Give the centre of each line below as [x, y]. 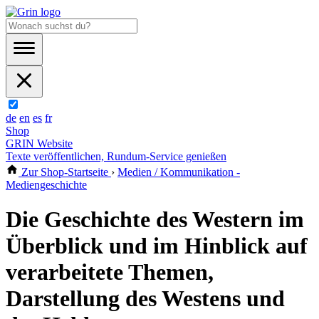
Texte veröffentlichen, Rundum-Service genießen [116, 156]
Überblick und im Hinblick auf [157, 246]
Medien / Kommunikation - [179, 172]
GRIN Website [39, 143]
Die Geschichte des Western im [155, 220]
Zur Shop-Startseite [65, 172]
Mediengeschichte [46, 185]
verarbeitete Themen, [110, 272]
